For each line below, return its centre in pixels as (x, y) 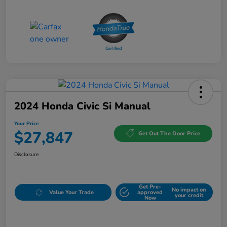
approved (150, 193)
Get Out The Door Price (169, 133)
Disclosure (26, 155)
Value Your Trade (71, 193)
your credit (189, 195)
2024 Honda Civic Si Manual (82, 106)
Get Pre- (150, 187)
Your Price (26, 124)
